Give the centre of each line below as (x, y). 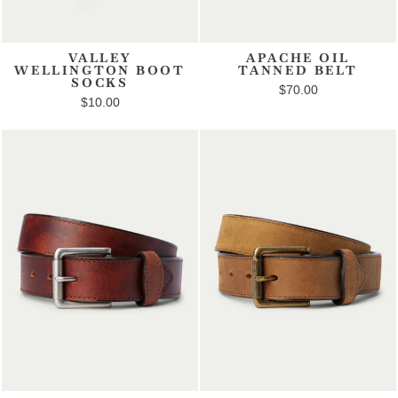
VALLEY (100, 57)
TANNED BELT (298, 70)
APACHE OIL (298, 57)
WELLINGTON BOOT (99, 70)
